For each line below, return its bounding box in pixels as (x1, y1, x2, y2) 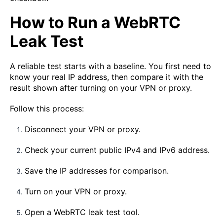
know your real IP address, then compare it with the (10, 72, 203, 82)
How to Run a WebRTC (10, 13, 181, 33)
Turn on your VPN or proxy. (25, 186, 127, 197)
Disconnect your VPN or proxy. (25, 124, 141, 135)
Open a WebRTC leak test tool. (25, 207, 140, 218)
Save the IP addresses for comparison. (25, 166, 169, 176)
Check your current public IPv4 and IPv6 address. (25, 145, 210, 155)
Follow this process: (10, 104, 84, 114)
